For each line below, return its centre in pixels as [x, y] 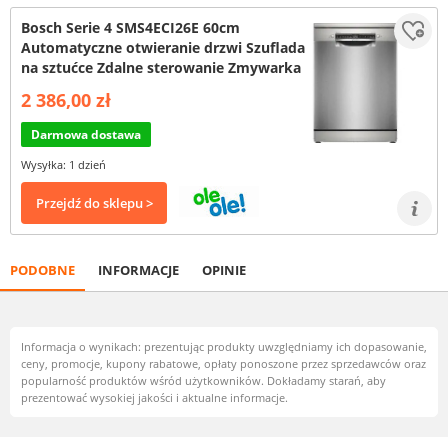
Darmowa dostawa [86, 134]
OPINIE [224, 270]
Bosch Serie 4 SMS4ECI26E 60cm [130, 27]
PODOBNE [42, 270]
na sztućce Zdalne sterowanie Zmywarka [161, 67]
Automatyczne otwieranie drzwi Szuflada [163, 47]
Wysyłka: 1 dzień [63, 164]
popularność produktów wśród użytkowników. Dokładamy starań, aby [203, 380]
